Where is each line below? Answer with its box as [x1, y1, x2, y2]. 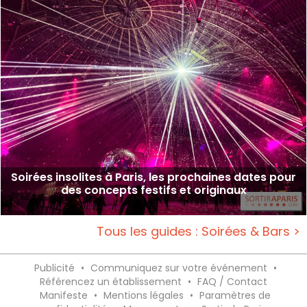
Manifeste [40, 288, 88, 302]
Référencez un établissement [40, 274, 182, 288]
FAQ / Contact [197, 274, 267, 288]
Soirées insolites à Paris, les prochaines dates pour [11, 169, 296, 185]
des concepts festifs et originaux [60, 182, 247, 198]
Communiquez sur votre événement [90, 260, 267, 275]
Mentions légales [103, 288, 184, 302]
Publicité [34, 260, 75, 275]
